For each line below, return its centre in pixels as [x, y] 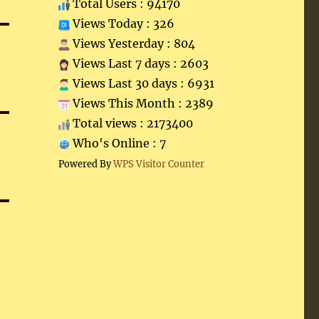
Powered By [85, 164]
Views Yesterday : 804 [132, 43]
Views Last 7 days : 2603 [139, 63]
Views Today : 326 [122, 23]
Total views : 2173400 [131, 123]
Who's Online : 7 [117, 143]
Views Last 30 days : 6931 [142, 83]
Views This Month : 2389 [141, 103]
